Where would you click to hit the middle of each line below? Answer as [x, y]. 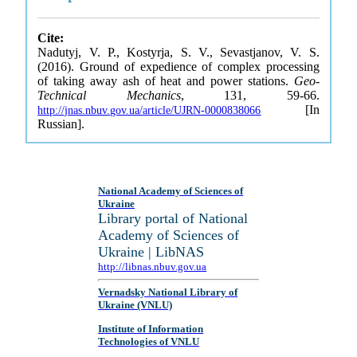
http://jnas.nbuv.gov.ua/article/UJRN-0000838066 [149, 110]
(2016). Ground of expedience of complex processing [178, 67]
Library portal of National [173, 218]
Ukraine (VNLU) [135, 305]
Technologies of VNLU [149, 341]
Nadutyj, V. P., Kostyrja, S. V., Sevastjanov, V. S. [178, 52]
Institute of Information [151, 328]
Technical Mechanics [109, 95]
